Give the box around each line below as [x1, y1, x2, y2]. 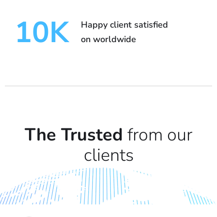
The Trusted [25, 123, 123, 147]
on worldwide [81, 33, 136, 46]
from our [123, 123, 192, 147]
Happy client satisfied [81, 19, 168, 31]
